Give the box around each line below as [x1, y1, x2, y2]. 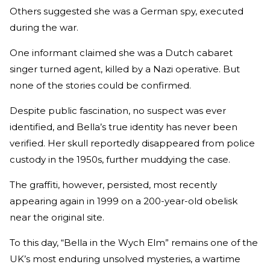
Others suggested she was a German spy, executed [10, 5, 243, 17]
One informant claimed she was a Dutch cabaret [10, 46, 233, 58]
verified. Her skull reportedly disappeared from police [10, 137, 255, 149]
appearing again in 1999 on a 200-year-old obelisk [10, 195, 237, 207]
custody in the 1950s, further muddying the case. [10, 153, 230, 165]
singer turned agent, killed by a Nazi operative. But [10, 63, 240, 75]
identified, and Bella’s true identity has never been [10, 121, 237, 133]
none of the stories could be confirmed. [10, 79, 191, 91]
